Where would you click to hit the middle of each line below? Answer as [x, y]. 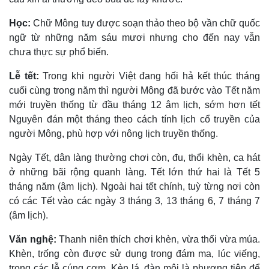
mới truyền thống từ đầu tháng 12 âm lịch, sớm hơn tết [134, 105]
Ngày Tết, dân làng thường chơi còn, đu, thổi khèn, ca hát [134, 158]
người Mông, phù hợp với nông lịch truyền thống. [113, 134]
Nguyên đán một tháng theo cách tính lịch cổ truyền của [134, 119]
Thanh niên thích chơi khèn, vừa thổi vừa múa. [159, 240]
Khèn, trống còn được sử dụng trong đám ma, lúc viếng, [134, 254]
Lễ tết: [24, 76]
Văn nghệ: [34, 240]
